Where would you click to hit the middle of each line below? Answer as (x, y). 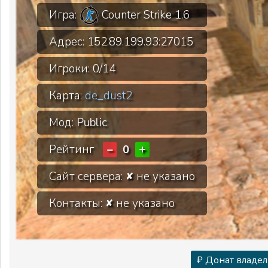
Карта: (67, 96)
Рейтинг (76, 150)
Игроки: (71, 69)
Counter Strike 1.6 (144, 15)
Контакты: (77, 203)
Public (92, 123)
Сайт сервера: (87, 176)
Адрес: (68, 42)
